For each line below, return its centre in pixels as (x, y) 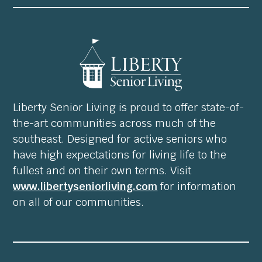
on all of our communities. (79, 202)
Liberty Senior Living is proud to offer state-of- (129, 108)
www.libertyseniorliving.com (85, 187)
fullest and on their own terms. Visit (102, 171)
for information (197, 187)
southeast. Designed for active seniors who (120, 139)
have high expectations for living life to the (120, 155)
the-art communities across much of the (115, 123)
